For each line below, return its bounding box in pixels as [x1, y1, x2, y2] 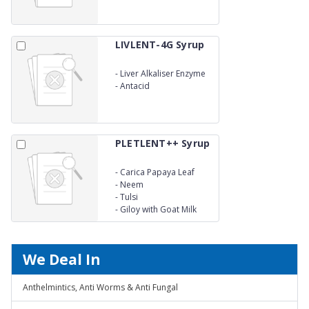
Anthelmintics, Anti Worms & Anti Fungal [23, 281, 178, 293]
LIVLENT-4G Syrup [115, 38, 205, 51]
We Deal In [23, 250, 101, 269]
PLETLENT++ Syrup [115, 137, 210, 150]
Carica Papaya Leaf [120, 166, 195, 178]
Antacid [120, 79, 150, 92]
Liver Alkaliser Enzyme [120, 67, 206, 79]
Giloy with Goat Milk [120, 203, 197, 216]
